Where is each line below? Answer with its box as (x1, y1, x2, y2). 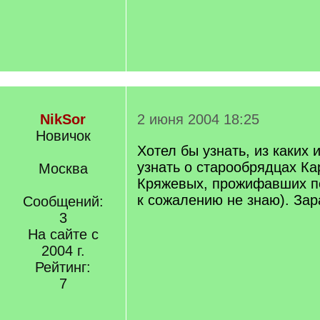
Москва (38, 161, 88, 176)
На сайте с (27, 226, 99, 242)
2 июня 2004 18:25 (137, 111, 259, 127)
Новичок (35, 128, 91, 144)
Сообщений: (22, 194, 104, 209)
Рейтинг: (35, 259, 91, 275)
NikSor (40, 111, 86, 127)
